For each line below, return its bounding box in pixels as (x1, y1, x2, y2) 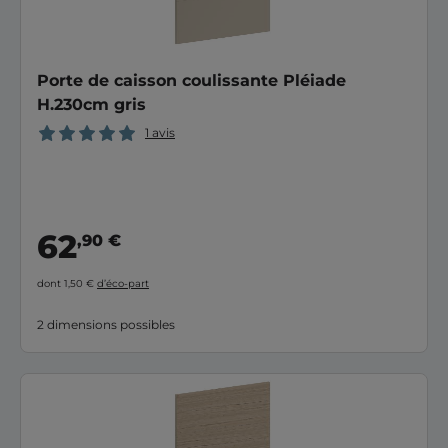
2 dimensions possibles (37, 317, 175, 332)
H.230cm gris (37, 94, 146, 114)
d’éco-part (97, 277, 149, 290)
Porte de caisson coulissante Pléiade (37, 70, 346, 90)
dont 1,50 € (37, 277, 97, 290)
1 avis (145, 124, 175, 140)
